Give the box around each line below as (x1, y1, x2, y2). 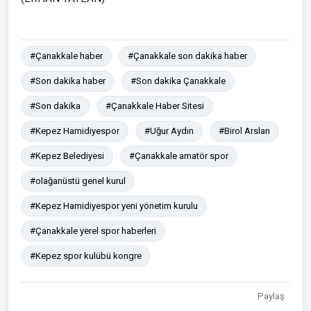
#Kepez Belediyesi (30, 150, 104, 161)
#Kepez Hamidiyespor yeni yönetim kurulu (30, 200, 198, 211)
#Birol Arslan (219, 125, 270, 136)
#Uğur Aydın (144, 125, 194, 136)
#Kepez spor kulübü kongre (30, 250, 142, 261)
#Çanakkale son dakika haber (128, 50, 247, 61)
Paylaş (258, 290, 285, 301)
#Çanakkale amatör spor (129, 150, 228, 161)
